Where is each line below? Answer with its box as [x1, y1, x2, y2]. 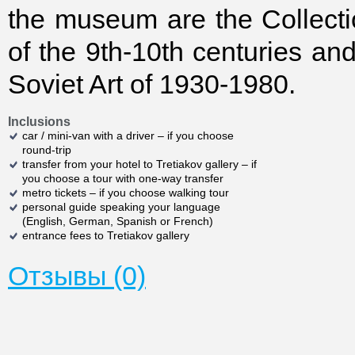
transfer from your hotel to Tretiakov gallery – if [22, 158, 257, 170]
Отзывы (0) [8, 261, 146, 291]
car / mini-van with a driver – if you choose [22, 129, 234, 142]
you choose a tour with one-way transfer [22, 172, 223, 185]
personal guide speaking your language [22, 200, 220, 213]
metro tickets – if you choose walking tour [22, 186, 229, 199]
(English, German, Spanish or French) [22, 215, 213, 227]
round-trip [22, 143, 71, 156]
